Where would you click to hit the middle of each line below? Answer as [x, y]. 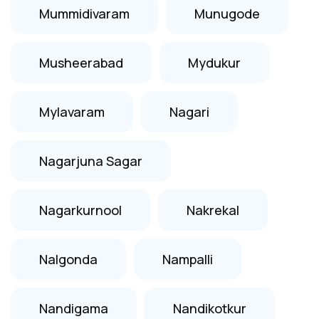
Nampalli [188, 259]
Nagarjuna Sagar [91, 161]
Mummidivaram [84, 13]
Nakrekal [213, 210]
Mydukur [214, 62]
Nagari [189, 111]
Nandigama [74, 308]
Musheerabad [81, 62]
